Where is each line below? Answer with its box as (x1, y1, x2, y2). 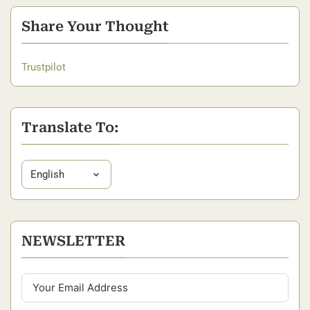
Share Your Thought (21, 17, 169, 35)
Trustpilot (21, 60, 66, 73)
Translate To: (21, 118, 119, 136)
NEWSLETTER (21, 232, 125, 249)
